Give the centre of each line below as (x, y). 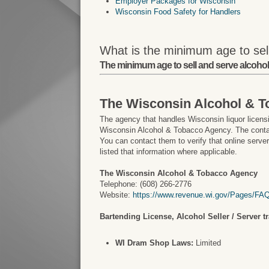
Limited (207, 243)
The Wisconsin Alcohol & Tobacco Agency (179, 173)
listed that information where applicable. (169, 151)
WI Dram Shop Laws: (155, 243)
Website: (116, 195)
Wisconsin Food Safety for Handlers (178, 11)
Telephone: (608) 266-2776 (146, 184)
